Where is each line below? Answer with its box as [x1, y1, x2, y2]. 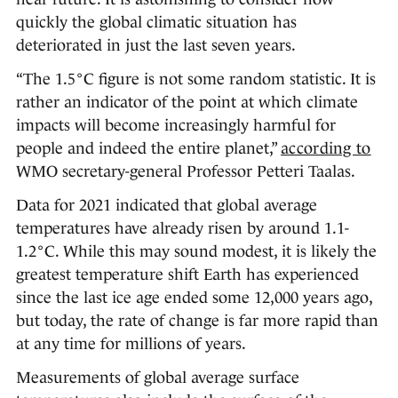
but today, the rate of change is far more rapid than [16, 312, 378, 330]
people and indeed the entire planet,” [16, 139, 281, 158]
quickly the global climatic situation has [16, 13, 297, 32]
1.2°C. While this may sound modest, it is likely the [16, 243, 377, 261]
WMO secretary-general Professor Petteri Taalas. [16, 163, 355, 181]
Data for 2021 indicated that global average [16, 196, 317, 215]
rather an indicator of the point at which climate [16, 93, 358, 112]
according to [281, 139, 371, 158]
